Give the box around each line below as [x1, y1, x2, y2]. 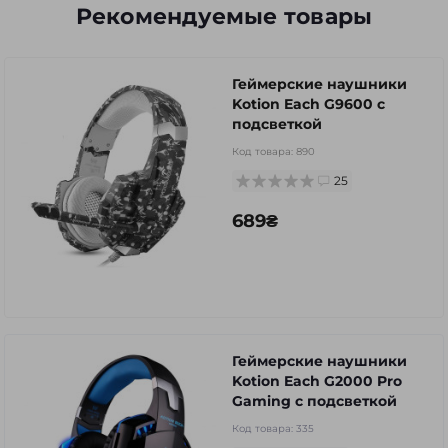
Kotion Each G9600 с [232, 94, 385, 113]
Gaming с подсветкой [232, 391, 397, 410]
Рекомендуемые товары [75, 2, 373, 30]
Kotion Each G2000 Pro [232, 371, 402, 390]
